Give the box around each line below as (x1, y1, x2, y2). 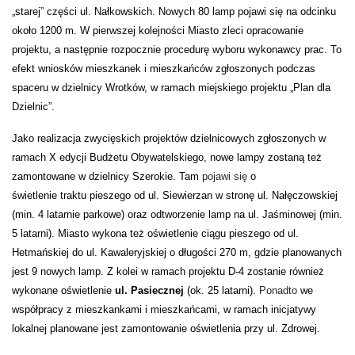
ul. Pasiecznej (115, 284, 187, 297)
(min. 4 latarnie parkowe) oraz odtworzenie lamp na (12, 208, 248, 221)
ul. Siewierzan (148, 189, 216, 202)
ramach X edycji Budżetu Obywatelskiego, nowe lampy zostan (12, 151, 299, 164)
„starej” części (12, 6, 80, 18)
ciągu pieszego (198, 227, 270, 240)
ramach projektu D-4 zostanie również (148, 265, 324, 278)
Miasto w (58, 227, 99, 240)
